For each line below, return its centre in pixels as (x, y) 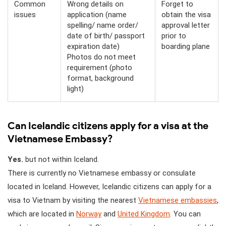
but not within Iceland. (61, 159)
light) (75, 89)
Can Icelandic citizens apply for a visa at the (108, 125)
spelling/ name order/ (103, 25)
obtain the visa (186, 14)
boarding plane (186, 46)
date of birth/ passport (106, 36)
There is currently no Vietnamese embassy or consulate (102, 173)
